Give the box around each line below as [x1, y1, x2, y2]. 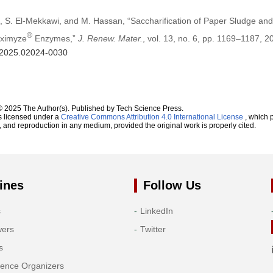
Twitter [140, 224, 166, 234]
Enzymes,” [32, 33, 78, 43]
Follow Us [143, 178, 201, 192]
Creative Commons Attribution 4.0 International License [60, 112, 243, 121]
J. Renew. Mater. [77, 33, 143, 43]
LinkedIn [140, 205, 173, 216]
